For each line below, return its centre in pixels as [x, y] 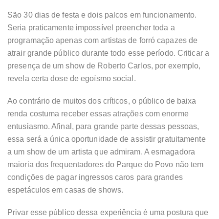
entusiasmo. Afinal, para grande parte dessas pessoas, [103, 127]
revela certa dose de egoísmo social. [72, 79]
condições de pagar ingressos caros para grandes [95, 177]
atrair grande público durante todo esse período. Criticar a [108, 53]
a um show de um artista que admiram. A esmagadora [101, 152]
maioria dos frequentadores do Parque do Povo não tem [106, 165]
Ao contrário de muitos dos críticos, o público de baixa [102, 101]
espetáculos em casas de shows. [66, 190]
